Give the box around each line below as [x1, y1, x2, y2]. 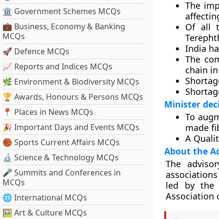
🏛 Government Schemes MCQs [2, 6, 121, 17]
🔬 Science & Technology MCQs [2, 152, 119, 163]
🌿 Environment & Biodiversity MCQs [2, 76, 139, 87]
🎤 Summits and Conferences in [2, 167, 121, 178]
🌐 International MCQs [2, 192, 87, 203]
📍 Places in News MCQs [2, 107, 93, 117]
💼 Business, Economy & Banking [2, 21, 125, 32]
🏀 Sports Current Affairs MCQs [2, 137, 120, 148]
